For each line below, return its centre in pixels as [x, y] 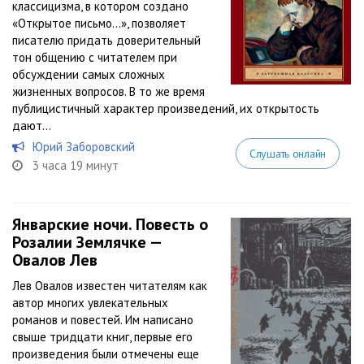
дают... [32, 126]
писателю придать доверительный [106, 40]
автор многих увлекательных [90, 303]
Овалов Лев [55, 260]
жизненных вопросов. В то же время [108, 91]
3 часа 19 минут [76, 165]
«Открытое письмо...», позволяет [99, 23]
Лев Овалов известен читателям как [110, 286]
